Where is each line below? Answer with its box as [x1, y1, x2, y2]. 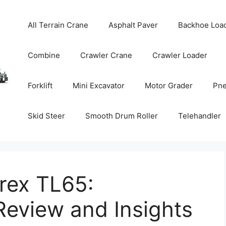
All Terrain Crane [28, 20, 89, 30]
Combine [28, 50, 61, 60]
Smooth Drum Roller [85, 111, 158, 121]
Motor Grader [145, 81, 193, 90]
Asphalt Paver [108, 20, 158, 30]
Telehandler [178, 111, 221, 121]
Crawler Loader [152, 50, 208, 60]
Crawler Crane [80, 50, 133, 60]
